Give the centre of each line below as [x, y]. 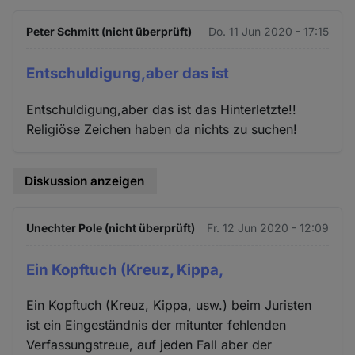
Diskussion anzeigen [85, 181]
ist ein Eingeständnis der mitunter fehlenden [157, 325]
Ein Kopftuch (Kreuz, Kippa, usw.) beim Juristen [169, 305]
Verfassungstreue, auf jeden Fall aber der [149, 345]
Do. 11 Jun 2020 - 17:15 [268, 32]
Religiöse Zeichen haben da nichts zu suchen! [162, 130]
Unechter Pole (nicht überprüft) [111, 227]
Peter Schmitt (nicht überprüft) [109, 32]
